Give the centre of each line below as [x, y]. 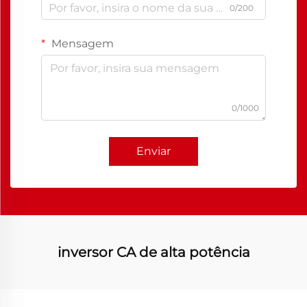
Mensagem [81, 44]
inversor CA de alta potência [153, 252]
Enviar [153, 151]
